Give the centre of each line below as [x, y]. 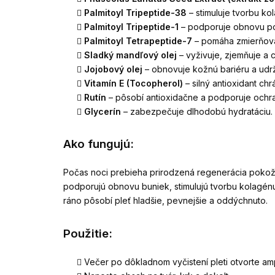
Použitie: [88, 233]
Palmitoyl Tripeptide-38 [135, 12]
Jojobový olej [113, 69]
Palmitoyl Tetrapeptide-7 [138, 41]
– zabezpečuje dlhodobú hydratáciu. [197, 111]
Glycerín [103, 111]
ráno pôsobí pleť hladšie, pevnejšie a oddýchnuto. [165, 201]
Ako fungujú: [99, 144]
